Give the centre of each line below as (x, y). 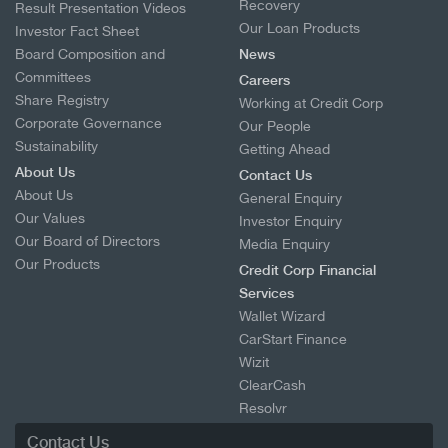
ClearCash (272, 384)
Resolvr (263, 407)
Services (266, 292)
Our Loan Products (299, 27)
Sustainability (56, 145)
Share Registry (62, 99)
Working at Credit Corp (311, 102)
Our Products (57, 263)
